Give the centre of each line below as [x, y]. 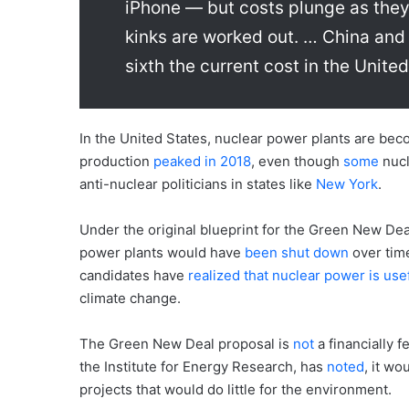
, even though [297, 161]
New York [347, 184]
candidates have [134, 275]
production [116, 161]
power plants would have [162, 252]
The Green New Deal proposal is [186, 343]
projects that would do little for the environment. [236, 389]
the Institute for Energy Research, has [203, 366]
